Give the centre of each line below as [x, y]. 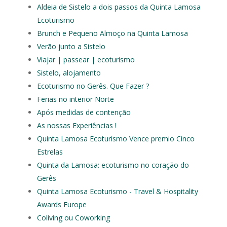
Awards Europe [62, 204]
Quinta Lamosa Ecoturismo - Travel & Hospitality [117, 191]
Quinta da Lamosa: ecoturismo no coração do [113, 165]
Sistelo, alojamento [69, 73]
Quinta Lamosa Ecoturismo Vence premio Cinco [116, 139]
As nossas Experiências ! [77, 125]
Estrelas [50, 152]
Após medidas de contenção [84, 112]
